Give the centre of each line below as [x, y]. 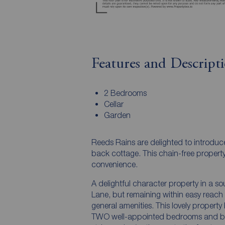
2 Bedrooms [125, 93]
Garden [117, 115]
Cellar [114, 104]
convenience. [115, 164]
